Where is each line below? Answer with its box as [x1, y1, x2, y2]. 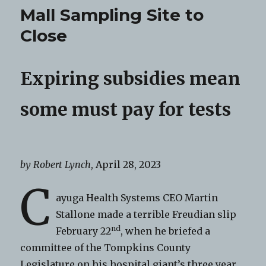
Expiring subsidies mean [20, 67, 241, 90]
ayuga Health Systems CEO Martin [56, 191, 218, 204]
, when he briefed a [121, 224, 211, 237]
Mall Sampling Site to [20, 5, 204, 26]
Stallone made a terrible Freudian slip [56, 208, 237, 220]
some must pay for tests [20, 98, 232, 121]
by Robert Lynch [20, 158, 91, 170]
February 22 [56, 224, 112, 237]
